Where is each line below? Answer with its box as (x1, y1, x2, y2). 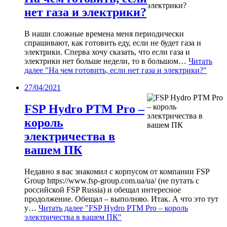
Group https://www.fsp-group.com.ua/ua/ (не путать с (24, 176, 199, 185)
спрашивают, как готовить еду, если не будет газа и (24, 39, 201, 48)
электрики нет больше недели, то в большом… (24, 57, 188, 66)
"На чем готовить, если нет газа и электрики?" (43, 66, 207, 75)
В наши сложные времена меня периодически (24, 29, 184, 39)
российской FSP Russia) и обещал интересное (24, 185, 181, 194)
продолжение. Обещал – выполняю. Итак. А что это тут (24, 194, 218, 203)
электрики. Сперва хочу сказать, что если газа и (24, 48, 190, 57)
